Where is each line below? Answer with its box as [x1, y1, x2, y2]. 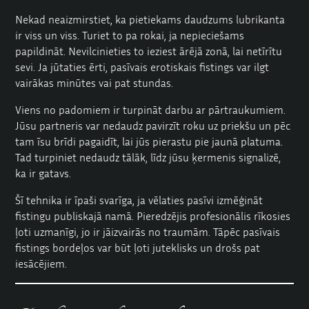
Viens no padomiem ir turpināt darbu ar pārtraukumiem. [15, 102, 286, 117]
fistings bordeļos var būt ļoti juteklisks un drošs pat [15, 240, 261, 255]
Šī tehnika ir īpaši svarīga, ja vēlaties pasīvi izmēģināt [15, 192, 263, 207]
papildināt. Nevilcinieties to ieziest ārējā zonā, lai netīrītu [15, 43, 283, 58]
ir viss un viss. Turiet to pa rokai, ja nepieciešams [15, 28, 245, 42]
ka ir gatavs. [15, 166, 72, 180]
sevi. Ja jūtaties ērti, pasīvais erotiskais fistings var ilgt [15, 59, 270, 74]
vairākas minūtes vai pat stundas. [15, 75, 174, 90]
